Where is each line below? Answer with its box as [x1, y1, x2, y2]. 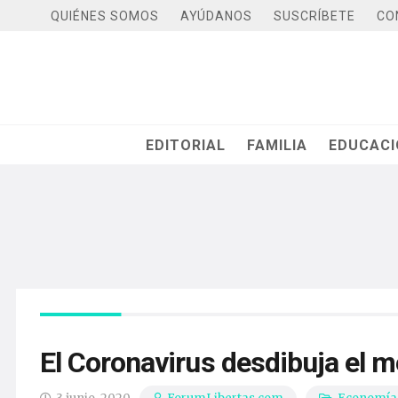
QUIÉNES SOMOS [51, 8, 159, 23]
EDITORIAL [146, 136, 227, 154]
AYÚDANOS [180, 8, 252, 23]
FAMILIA [247, 136, 308, 154]
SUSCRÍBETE [274, 8, 355, 23]
